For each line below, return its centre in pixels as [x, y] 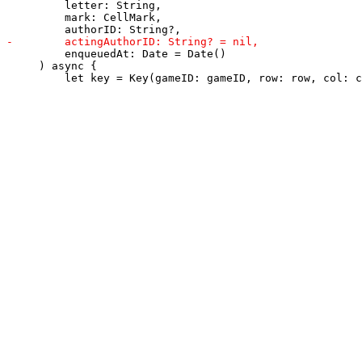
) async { [52, 65]
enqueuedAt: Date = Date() [116, 53]
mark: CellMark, [84, 17]
